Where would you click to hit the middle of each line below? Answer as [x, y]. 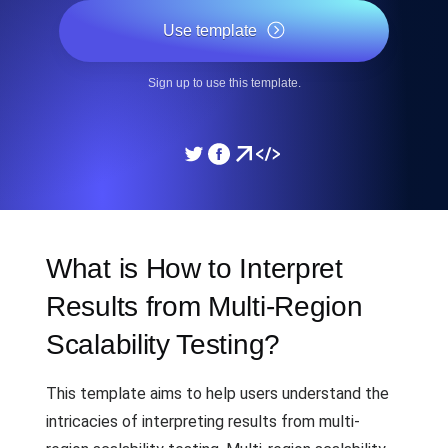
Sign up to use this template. [224, 83]
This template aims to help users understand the [217, 393]
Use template [210, 30]
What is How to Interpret [194, 268]
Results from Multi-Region [204, 306]
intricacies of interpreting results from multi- [203, 421]
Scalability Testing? [163, 344]
